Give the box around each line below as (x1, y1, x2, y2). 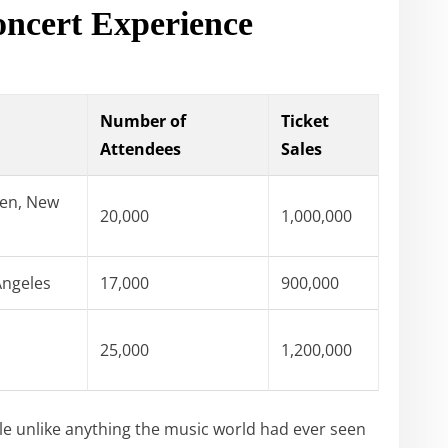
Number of (100, 109, 186, 132)
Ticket (281, 109, 329, 132)
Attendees (100, 137, 181, 160)
